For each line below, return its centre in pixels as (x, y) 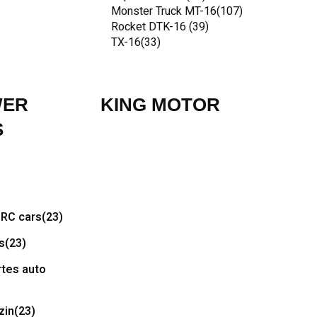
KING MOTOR (160, 105)
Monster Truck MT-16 (164, 11)
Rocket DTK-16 (150, 27)
